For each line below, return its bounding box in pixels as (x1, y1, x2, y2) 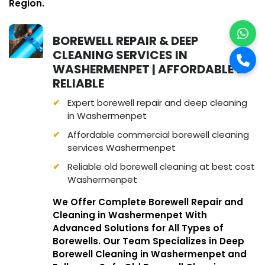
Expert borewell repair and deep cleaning (67, 96, 247, 109)
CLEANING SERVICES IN (52, 46, 188, 63)
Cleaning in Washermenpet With (52, 208, 207, 221)
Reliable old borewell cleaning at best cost (67, 160, 255, 173)
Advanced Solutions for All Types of (52, 221, 224, 234)
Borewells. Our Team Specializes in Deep (52, 234, 244, 247)
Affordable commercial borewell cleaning (67, 128, 249, 141)
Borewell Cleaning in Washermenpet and (52, 247, 247, 260)
